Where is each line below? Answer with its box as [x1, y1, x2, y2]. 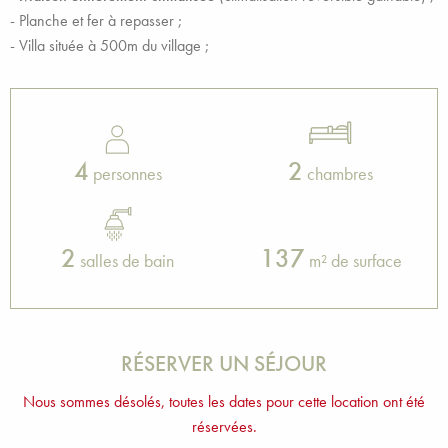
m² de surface [304, 249, 402, 272]
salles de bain [76, 249, 174, 272]
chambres [303, 162, 373, 185]
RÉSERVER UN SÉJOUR [121, 349, 327, 378]
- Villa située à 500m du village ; [10, 35, 209, 56]
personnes [88, 162, 162, 185]
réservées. [191, 416, 257, 437]
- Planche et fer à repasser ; [10, 10, 182, 31]
